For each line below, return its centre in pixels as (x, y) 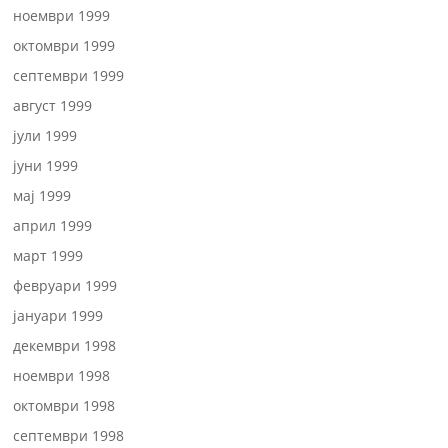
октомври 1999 (64, 45)
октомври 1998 (64, 405)
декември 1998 (65, 345)
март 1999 (48, 255)
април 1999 (53, 225)
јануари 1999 (58, 315)
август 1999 (53, 105)
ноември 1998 (62, 375)
